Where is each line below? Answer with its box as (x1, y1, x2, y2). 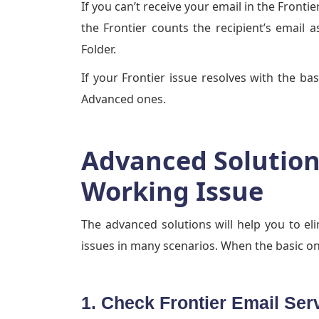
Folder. (81, 41, 119, 58)
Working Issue (81, 174, 263, 209)
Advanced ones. (81, 91, 166, 108)
